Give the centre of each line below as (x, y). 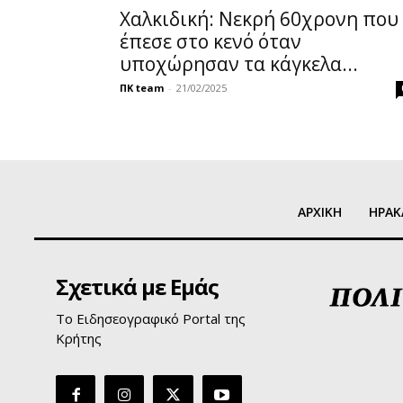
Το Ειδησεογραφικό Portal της (151, 318)
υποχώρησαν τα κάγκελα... (239, 63)
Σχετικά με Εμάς (137, 286)
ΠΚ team (142, 87)
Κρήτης (79, 338)
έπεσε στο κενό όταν (210, 41)
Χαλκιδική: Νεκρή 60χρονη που (259, 18)
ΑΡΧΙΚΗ (320, 211)
